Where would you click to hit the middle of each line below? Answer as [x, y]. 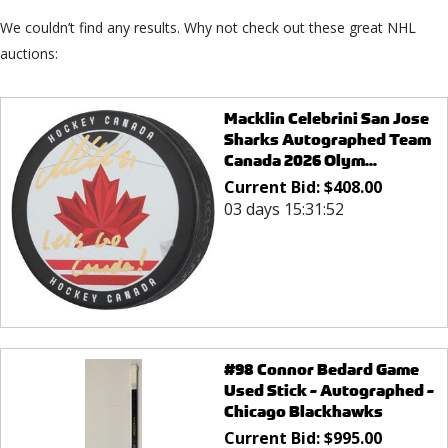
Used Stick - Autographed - [328, 391]
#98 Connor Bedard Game [321, 370]
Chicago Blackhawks [303, 412]
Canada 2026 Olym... [300, 160]
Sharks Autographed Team [327, 139]
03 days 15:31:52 [283, 209]
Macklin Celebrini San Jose [326, 118]
